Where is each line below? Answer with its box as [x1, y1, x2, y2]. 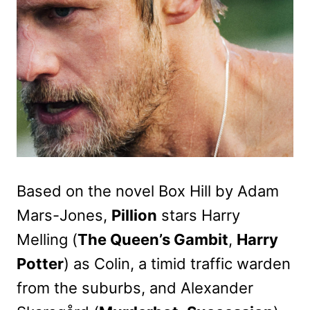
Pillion [111, 206, 157, 225]
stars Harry [157, 206, 240, 225]
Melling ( [17, 230, 77, 249]
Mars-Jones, [17, 206, 111, 225]
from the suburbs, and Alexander [17, 279, 253, 298]
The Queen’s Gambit [77, 230, 228, 249]
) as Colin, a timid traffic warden [64, 255, 291, 273]
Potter [17, 255, 64, 273]
